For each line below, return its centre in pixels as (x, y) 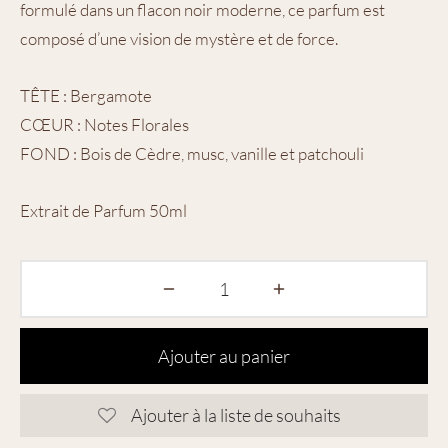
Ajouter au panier (224, 355)
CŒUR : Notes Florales (104, 124)
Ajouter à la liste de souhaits (236, 415)
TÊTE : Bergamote (86, 95)
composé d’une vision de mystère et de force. (179, 38)
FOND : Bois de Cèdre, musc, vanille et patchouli (192, 153)
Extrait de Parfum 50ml (103, 210)
